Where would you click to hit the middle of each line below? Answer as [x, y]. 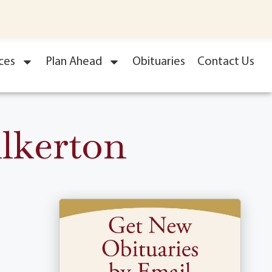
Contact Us [226, 62]
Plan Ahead [74, 62]
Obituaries [159, 62]
